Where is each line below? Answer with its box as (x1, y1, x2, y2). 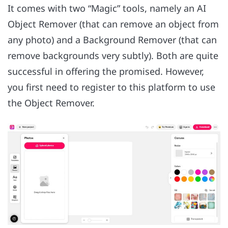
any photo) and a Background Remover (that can (8, 34, 217, 46)
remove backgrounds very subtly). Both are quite (8, 49, 218, 62)
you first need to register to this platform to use (8, 81, 215, 94)
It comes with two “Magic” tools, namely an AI (8, 2, 206, 15)
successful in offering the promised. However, (8, 65, 204, 78)
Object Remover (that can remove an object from (8, 18, 219, 31)
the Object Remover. (8, 97, 95, 109)
